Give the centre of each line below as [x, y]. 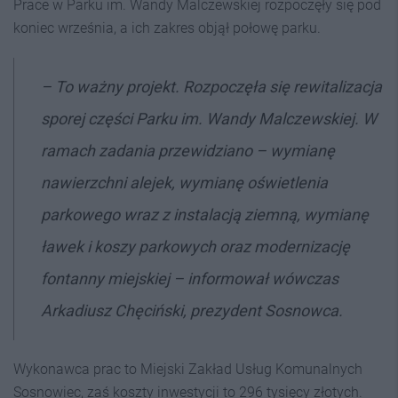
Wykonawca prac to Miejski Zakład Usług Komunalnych [188, 369]
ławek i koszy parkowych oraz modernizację [195, 247]
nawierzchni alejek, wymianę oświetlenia [184, 183]
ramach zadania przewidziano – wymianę [188, 151]
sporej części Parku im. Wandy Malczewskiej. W [209, 119]
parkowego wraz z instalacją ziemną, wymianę [205, 215]
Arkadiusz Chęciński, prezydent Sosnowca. [192, 310]
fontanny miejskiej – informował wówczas [190, 279]
